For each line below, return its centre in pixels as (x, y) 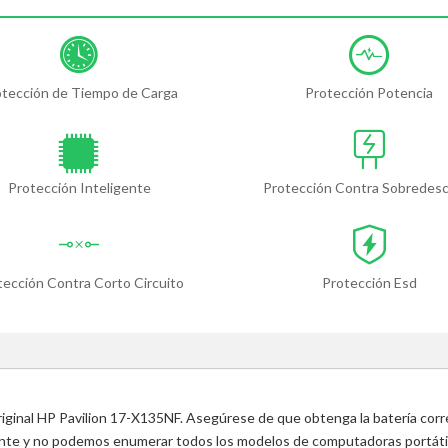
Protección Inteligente (79, 188)
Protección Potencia (369, 93)
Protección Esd (369, 283)
